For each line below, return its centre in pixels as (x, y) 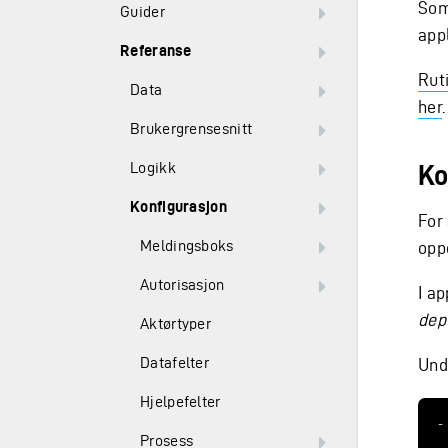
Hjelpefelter (180, 401)
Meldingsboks (187, 245)
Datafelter (174, 362)
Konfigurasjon (178, 206)
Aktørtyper (175, 323)
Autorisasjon (182, 284)
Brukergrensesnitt (191, 128)
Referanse (156, 50)
